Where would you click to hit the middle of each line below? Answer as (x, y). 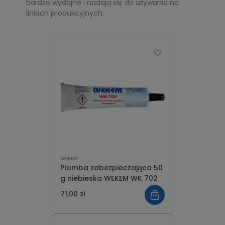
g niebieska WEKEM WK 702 (109, 178)
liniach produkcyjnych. (65, 13)
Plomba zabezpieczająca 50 (111, 168)
